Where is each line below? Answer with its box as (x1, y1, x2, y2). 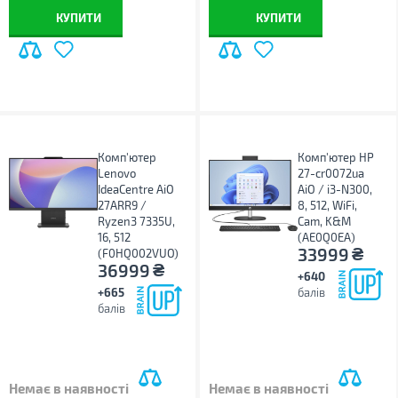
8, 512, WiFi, (298, 198, 358, 212)
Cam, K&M (298, 214, 352, 228)
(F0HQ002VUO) (98, 246, 179, 260)
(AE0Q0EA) (298, 230, 356, 244)
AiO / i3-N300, (298, 182, 373, 196)
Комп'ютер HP (298, 150, 375, 164)
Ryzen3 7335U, (98, 214, 175, 228)
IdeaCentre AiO (98, 182, 174, 196)
